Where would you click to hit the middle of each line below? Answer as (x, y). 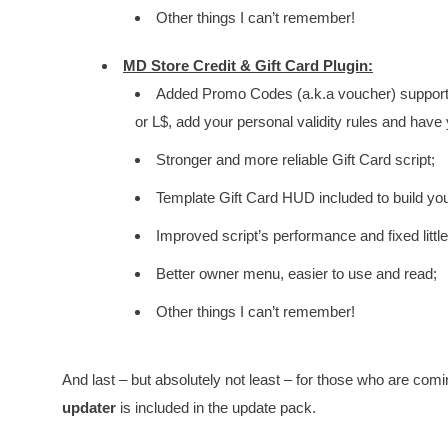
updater (89, 407)
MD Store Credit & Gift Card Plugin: (248, 65)
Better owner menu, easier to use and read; (296, 273)
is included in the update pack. (216, 407)
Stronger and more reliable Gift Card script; (295, 159)
